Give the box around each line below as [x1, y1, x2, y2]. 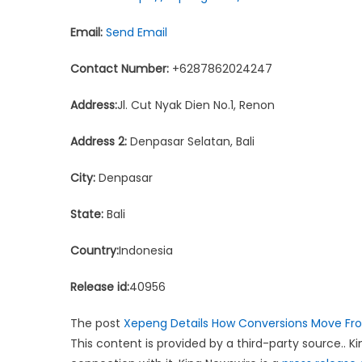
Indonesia [119, 242, 173, 259]
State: [70, 205, 103, 222]
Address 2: [70, 133, 127, 149]
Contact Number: [70, 60, 169, 77]
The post [70, 314, 124, 331]
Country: [70, 242, 119, 259]
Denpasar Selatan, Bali [127, 133, 255, 149]
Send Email [106, 23, 167, 40]
